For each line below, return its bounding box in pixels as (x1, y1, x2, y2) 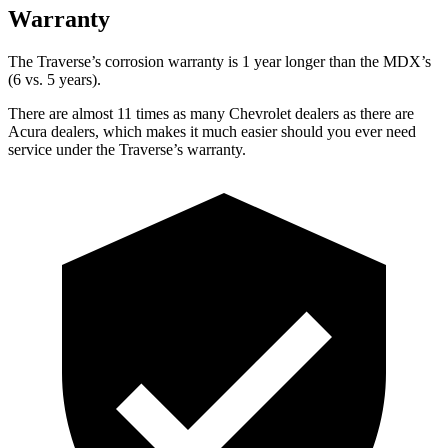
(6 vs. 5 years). (8, 70, 101, 88)
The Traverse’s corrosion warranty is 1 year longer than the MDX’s (8, 52, 431, 70)
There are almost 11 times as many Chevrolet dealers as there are (8, 104, 414, 122)
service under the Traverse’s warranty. (8, 140, 246, 158)
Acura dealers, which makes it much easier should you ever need (8, 122, 416, 140)
